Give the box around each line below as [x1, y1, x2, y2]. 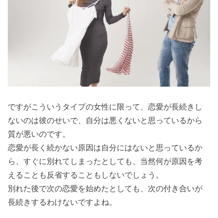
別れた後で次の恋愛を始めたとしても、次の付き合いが [8, 183, 203, 193]
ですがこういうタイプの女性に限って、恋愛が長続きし [8, 102, 203, 111]
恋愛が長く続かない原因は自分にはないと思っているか [8, 143, 203, 152]
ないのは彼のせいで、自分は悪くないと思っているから [8, 115, 203, 125]
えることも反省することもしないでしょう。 [8, 170, 164, 179]
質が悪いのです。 [8, 129, 71, 138]
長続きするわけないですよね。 [8, 197, 117, 206]
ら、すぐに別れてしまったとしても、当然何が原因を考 [8, 156, 203, 165]
